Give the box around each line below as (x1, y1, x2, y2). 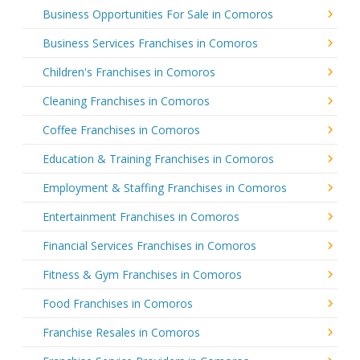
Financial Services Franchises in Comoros (43, 237, 256, 253)
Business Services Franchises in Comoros (43, 35, 258, 51)
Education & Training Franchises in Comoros (43, 150, 274, 166)
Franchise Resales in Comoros (43, 324, 200, 340)
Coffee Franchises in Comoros (43, 121, 200, 137)
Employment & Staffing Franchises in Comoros (43, 179, 287, 195)
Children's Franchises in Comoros (43, 63, 215, 80)
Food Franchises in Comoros (43, 295, 193, 311)
